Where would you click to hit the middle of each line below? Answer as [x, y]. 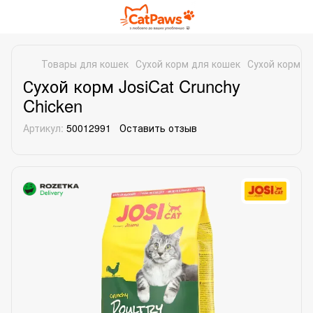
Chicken [53, 105]
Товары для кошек [85, 64]
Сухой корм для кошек [188, 64]
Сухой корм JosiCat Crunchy [132, 86]
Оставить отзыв [158, 128]
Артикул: [43, 128]
